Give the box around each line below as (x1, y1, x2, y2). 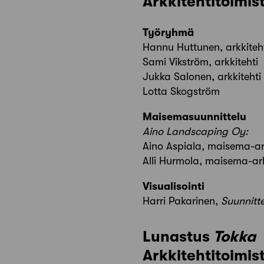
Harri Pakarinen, (143, 194, 221, 207)
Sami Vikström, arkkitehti (143, 55, 258, 68)
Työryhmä (143, 26, 194, 38)
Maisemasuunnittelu (143, 110, 246, 123)
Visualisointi (143, 180, 204, 192)
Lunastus (143, 227, 213, 245)
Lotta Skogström (143, 85, 220, 97)
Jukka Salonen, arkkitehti (143, 70, 261, 82)
